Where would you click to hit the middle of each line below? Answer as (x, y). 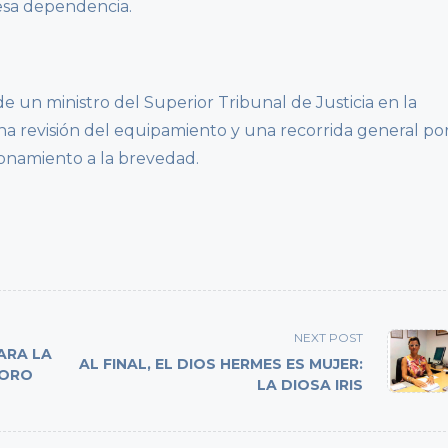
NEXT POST (329, 338)
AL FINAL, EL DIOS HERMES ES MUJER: (221, 364)
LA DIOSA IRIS (310, 385)
